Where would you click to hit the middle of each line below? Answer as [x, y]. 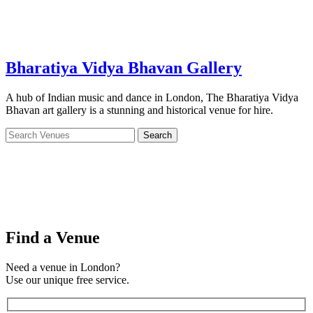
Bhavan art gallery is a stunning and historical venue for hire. [139, 110]
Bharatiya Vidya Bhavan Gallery [124, 67]
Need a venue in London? [63, 268]
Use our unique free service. [67, 280]
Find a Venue [53, 238]
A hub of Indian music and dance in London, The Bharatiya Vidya [152, 97]
